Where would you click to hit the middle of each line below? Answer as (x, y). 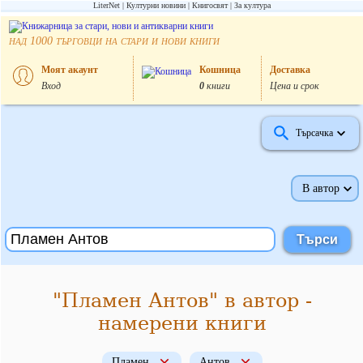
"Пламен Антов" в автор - (182, 301)
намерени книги (182, 323)
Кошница (220, 70)
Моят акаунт (70, 70)
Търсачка (314, 133)
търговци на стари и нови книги (136, 40)
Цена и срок (295, 86)
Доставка (290, 70)
